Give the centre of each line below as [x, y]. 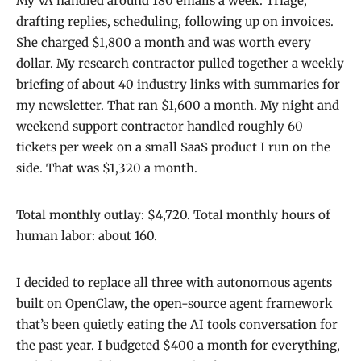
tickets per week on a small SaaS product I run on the [173, 147]
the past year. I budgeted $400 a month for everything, [178, 346]
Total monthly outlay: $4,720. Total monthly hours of [173, 215]
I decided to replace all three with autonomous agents [174, 283]
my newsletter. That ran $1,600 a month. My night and [178, 106]
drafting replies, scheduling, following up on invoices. [175, 22]
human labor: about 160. [87, 236]
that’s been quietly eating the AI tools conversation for [177, 325]
